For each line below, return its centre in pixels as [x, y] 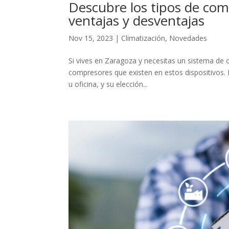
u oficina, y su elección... [108, 84]
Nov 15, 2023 [91, 38]
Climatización [143, 38]
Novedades [188, 38]
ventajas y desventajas [137, 21]
